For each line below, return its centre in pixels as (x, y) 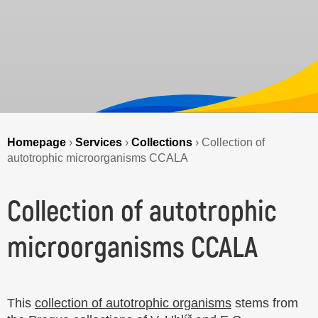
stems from (265, 303)
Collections (162, 142)
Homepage (37, 142)
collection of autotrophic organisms (133, 303)
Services (99, 142)
